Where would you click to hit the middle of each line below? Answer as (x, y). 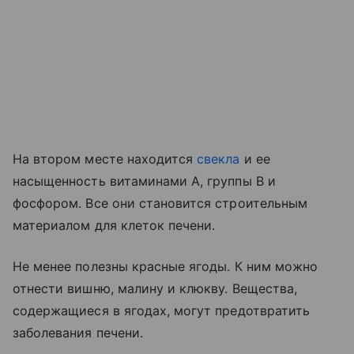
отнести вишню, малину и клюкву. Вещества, (155, 288)
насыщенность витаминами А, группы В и (144, 181)
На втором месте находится (105, 158)
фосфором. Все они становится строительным (160, 203)
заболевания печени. (78, 332)
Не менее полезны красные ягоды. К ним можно (166, 266)
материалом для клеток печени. (114, 225)
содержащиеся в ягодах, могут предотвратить (162, 310)
